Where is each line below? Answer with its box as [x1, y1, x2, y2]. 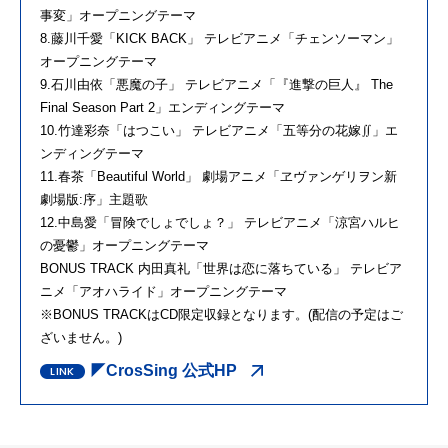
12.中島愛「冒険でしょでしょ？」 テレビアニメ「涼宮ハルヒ [40, 214, 400, 230]
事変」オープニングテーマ [40, 7, 196, 23]
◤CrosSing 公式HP [90, 361, 237, 379]
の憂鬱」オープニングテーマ [40, 237, 209, 253]
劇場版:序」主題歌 [40, 191, 148, 207]
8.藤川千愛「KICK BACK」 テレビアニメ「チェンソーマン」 [40, 30, 399, 46]
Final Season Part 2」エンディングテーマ [40, 99, 285, 115]
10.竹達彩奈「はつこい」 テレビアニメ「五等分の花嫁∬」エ [40, 122, 398, 138]
